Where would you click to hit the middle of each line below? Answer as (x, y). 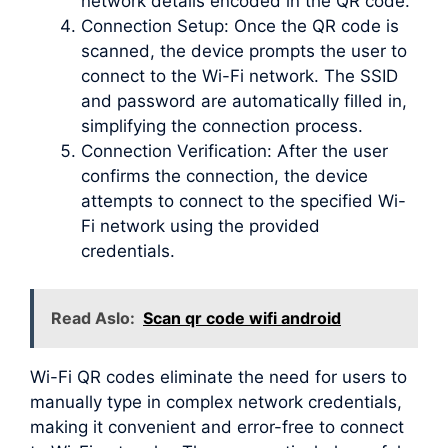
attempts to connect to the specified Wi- (243, 200)
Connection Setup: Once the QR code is (240, 25)
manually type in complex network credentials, (216, 402)
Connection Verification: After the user (234, 150)
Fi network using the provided (200, 225)
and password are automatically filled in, (244, 100)
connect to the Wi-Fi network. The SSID (239, 75)
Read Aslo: (93, 318)
